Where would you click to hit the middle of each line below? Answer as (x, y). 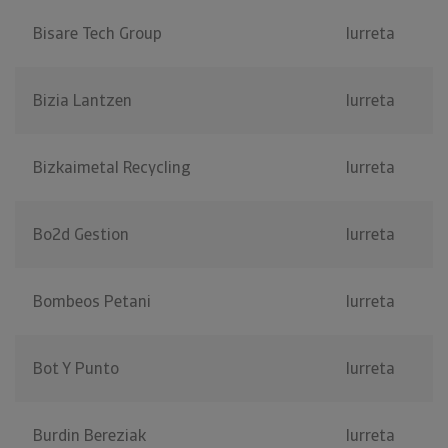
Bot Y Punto (76, 369)
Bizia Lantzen (82, 101)
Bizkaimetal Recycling (112, 168)
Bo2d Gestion (81, 235)
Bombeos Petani (92, 302)
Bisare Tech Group (97, 34)
